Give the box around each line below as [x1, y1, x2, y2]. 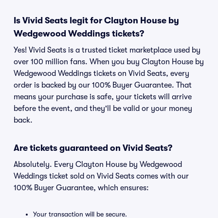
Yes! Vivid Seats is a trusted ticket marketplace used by [14, 46, 200, 54]
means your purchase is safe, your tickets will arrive [14, 92, 192, 101]
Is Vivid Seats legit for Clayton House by [14, 16, 179, 25]
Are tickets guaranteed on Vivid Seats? [14, 143, 172, 153]
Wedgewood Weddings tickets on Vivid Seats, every [14, 69, 189, 78]
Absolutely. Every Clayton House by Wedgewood [14, 160, 182, 169]
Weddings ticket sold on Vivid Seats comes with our [14, 172, 189, 181]
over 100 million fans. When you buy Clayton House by [14, 57, 204, 66]
